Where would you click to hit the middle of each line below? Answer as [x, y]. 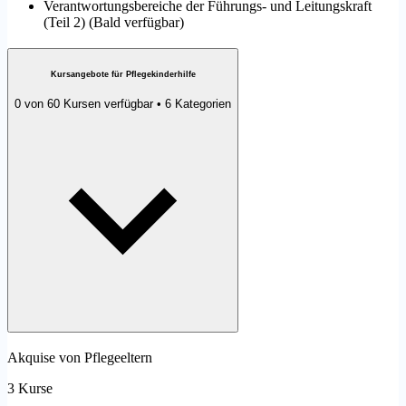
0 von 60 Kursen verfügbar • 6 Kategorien [123, 104]
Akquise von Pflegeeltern [80, 358]
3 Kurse [30, 389]
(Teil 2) [64, 23]
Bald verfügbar [136, 23]
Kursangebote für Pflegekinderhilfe [123, 74]
